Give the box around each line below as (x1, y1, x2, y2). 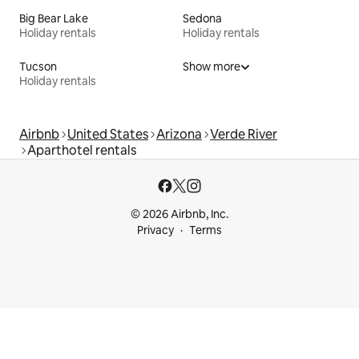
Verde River (210, 125, 277, 143)
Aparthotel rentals (27, 141, 136, 159)
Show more (183, 58, 240, 74)
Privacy (137, 222, 174, 237)
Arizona (156, 125, 202, 143)
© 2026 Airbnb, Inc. (131, 206, 228, 221)
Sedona (183, 10, 222, 26)
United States (67, 125, 148, 143)
